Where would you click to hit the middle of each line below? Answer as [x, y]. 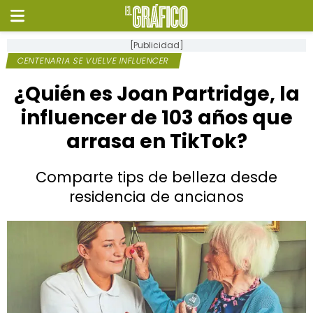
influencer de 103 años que [156, 118]
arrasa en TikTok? [156, 141]
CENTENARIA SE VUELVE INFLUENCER [94, 60]
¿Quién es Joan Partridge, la [156, 94]
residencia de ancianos [156, 197]
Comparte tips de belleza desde [156, 177]
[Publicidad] [156, 45]
